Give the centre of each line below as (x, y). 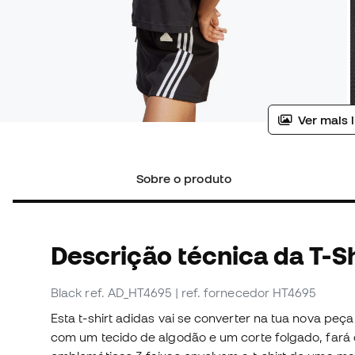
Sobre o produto (183, 179)
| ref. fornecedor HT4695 (245, 293)
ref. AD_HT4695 (128, 293)
